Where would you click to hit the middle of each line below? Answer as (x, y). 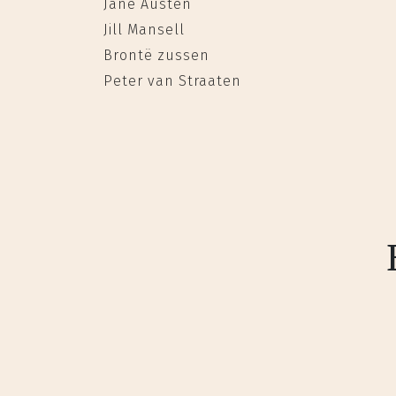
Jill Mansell (144, 30)
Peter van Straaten (172, 81)
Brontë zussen (156, 55)
